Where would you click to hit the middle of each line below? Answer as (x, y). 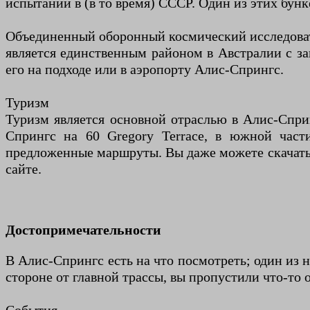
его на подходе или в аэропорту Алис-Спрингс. (145, 70)
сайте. (24, 169)
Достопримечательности (83, 230)
